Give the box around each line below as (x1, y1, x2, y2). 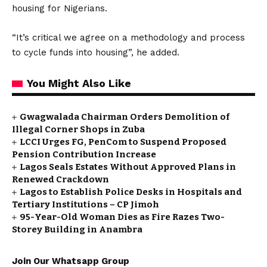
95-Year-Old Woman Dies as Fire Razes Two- (20, 212, 225, 222)
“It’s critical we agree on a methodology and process (12, 32, 245, 43)
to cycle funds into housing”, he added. (12, 47, 179, 58)
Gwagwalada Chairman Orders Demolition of (20, 111, 230, 122)
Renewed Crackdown (12, 174, 109, 185)
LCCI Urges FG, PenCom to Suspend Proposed (20, 136, 227, 147)
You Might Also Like (27, 77, 131, 89)
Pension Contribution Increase (12, 149, 156, 160)
